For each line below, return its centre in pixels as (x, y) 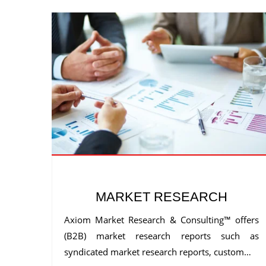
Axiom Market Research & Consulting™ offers (161, 220)
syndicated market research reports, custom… (158, 252)
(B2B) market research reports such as (161, 236)
